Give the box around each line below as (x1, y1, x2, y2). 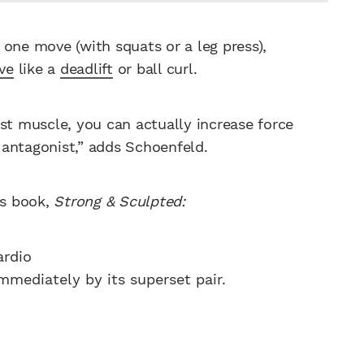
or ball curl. (112, 60, 197, 78)
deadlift (59, 60, 113, 78)
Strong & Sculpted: (54, 193, 185, 210)
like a (13, 60, 60, 78)
